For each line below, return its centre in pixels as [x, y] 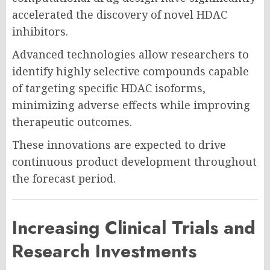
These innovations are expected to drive [119, 145]
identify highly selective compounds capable [130, 71]
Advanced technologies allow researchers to [130, 55]
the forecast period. [64, 179]
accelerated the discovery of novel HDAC [120, 15]
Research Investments [104, 251]
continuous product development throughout [134, 162]
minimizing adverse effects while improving [131, 105]
